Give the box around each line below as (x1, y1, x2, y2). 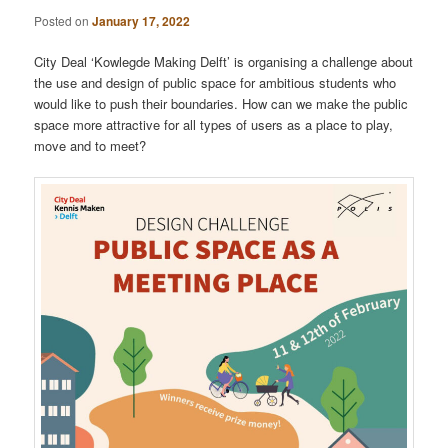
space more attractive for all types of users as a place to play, (34, 115, 394, 135)
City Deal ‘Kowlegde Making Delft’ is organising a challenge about (34, 52, 414, 72)
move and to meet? (34, 136, 147, 156)
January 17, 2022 (92, 12, 191, 31)
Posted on (34, 12, 93, 30)
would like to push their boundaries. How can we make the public (34, 94, 409, 114)
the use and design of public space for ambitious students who (34, 73, 397, 93)
